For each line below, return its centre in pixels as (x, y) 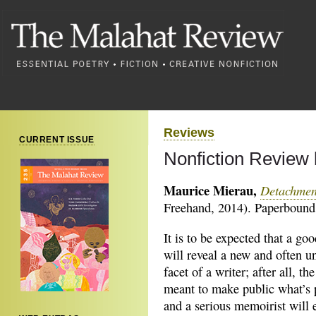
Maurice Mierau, (210, 190)
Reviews (189, 132)
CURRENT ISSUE (57, 140)
